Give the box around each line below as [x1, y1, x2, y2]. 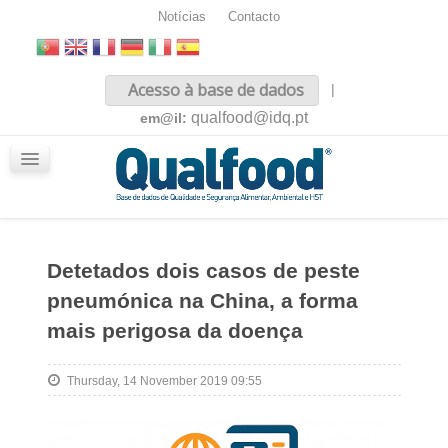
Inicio [42, 78, 76, 94]
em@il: [140, 110, 191, 126]
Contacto [227, 10, 280, 24]
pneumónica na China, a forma [46, 289, 358, 312]
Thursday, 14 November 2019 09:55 [66, 374, 262, 388]
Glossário [42, 190, 103, 206]
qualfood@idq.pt [191, 109, 308, 126]
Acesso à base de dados [124, 79, 304, 101]
